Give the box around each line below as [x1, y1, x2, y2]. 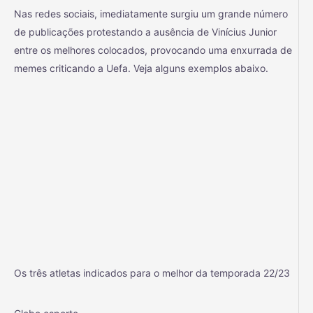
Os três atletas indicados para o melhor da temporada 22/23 [14, 266, 290, 279]
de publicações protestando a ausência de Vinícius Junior [14, 25, 277, 38]
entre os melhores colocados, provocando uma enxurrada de [14, 43, 292, 56]
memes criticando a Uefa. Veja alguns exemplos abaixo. [14, 61, 268, 74]
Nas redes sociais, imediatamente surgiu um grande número [14, 7, 288, 20]
